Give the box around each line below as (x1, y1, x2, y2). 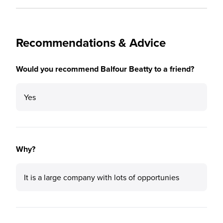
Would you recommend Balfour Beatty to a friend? (16, 63, 194, 75)
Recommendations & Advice (16, 34, 166, 51)
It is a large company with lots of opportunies (24, 172, 179, 183)
